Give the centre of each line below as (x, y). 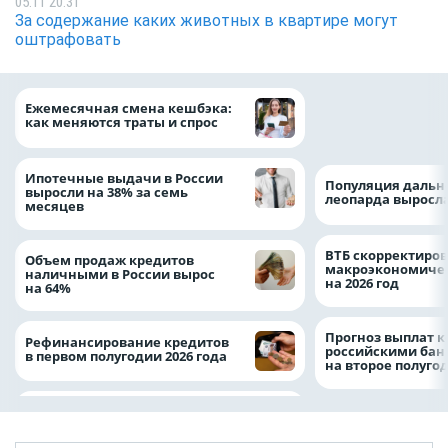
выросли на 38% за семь (106, 192)
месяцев (56, 206)
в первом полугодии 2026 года (126, 355)
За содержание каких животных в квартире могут (206, 20)
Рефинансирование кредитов (127, 341)
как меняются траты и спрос (121, 122)
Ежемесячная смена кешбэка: (128, 108)
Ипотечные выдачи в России (124, 178)
